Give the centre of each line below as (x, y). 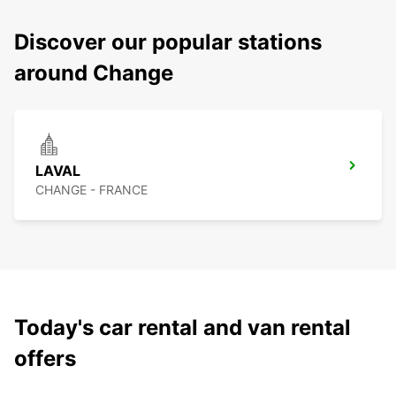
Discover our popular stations (168, 42)
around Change (94, 73)
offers (45, 359)
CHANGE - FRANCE (91, 190)
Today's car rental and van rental (183, 328)
